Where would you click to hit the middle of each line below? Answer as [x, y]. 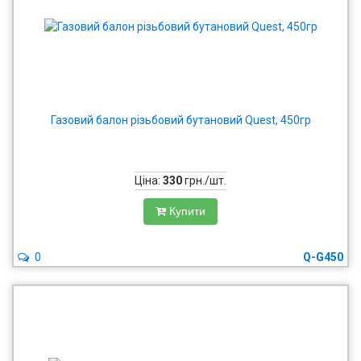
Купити [187, 211]
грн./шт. [204, 180]
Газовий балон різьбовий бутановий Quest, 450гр [180, 120]
